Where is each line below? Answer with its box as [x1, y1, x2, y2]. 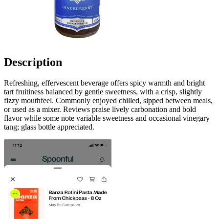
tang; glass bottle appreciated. [4, 122, 94, 131]
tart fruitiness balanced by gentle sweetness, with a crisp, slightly [4, 87, 202, 96]
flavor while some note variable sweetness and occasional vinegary [4, 113, 210, 122]
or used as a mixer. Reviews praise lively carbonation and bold [4, 105, 196, 113]
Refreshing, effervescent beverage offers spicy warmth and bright [4, 78, 205, 87]
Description [4, 55, 62, 68]
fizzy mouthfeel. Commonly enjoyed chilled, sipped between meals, [4, 96, 213, 105]
